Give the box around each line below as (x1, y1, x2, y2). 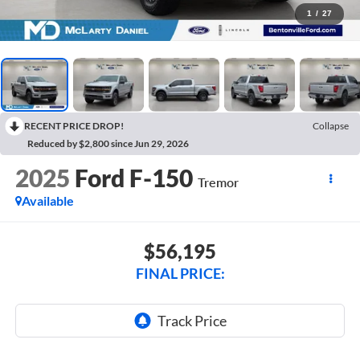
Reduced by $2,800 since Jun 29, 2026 (27, 137, 189, 149)
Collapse (313, 119, 349, 132)
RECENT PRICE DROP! (24, 119, 124, 132)
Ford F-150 (74, 163, 193, 193)
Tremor (197, 174, 239, 190)
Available (21, 193, 74, 209)
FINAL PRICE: (135, 264, 225, 282)
